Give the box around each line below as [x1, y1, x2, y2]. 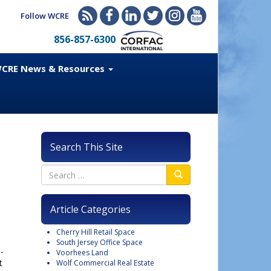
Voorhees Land [56, 247, 108, 258]
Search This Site [50, 140, 123, 154]
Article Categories [50, 203, 131, 216]
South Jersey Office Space [56, 237, 143, 247]
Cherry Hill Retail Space [56, 227, 135, 237]
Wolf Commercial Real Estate [56, 258, 154, 268]
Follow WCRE [21, 10, 69, 21]
